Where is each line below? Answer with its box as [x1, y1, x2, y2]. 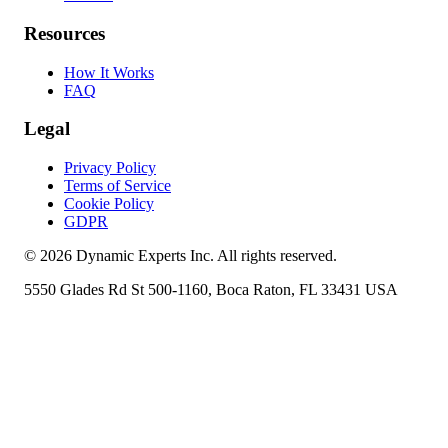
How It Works [64, 63, 154, 81]
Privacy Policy [64, 159, 156, 177]
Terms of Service [64, 177, 171, 195]
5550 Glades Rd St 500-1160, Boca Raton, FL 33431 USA [24, 281, 398, 299]
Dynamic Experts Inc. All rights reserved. [72, 247, 337, 265]
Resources [24, 22, 105, 44]
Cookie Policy [64, 195, 154, 213]
